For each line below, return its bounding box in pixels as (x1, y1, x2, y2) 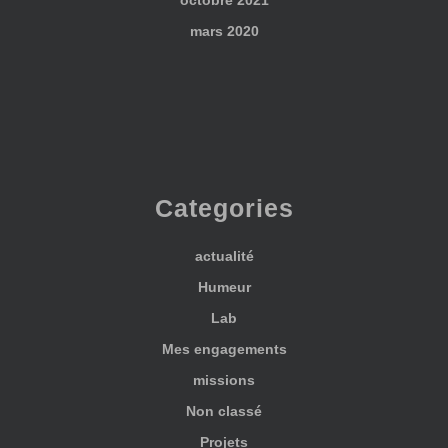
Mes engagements (161, 340, 287, 357)
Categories (154, 193, 294, 222)
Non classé (186, 402, 262, 419)
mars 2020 (189, 22, 259, 39)
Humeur (197, 278, 251, 295)
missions (193, 371, 255, 388)
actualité (194, 247, 254, 264)
